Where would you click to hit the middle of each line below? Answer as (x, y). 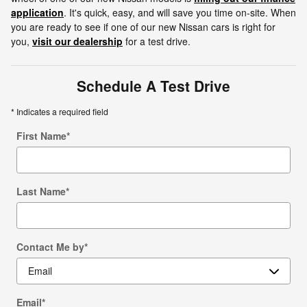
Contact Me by (50, 246)
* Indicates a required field (60, 111)
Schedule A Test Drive (153, 85)
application (37, 12)
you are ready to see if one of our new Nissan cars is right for (143, 26)
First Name (41, 135)
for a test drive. (157, 41)
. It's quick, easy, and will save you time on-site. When (180, 12)
